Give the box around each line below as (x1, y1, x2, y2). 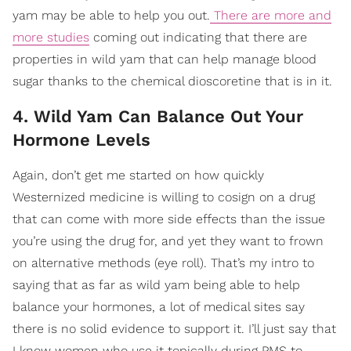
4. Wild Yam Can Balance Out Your (13, 106, 303, 126)
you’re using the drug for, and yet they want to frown (13, 233, 324, 248)
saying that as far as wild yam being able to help (13, 277, 300, 292)
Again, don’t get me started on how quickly (13, 167, 264, 183)
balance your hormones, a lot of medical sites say (13, 299, 305, 314)
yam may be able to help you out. (13, 7, 210, 23)
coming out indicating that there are (89, 29, 307, 45)
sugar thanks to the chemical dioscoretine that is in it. (13, 73, 332, 89)
